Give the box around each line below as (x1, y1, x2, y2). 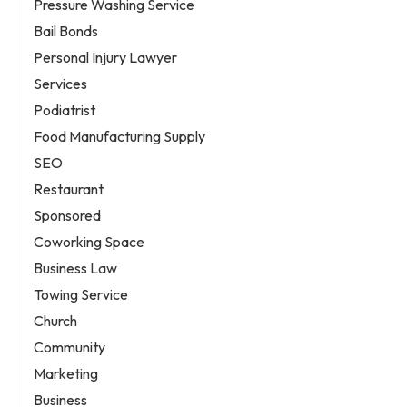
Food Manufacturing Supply (34, 127, 205, 146)
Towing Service (34, 285, 128, 304)
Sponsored (34, 206, 101, 225)
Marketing (34, 364, 98, 383)
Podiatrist (34, 101, 95, 120)
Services (34, 74, 87, 94)
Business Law (34, 259, 117, 278)
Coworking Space (34, 233, 144, 252)
